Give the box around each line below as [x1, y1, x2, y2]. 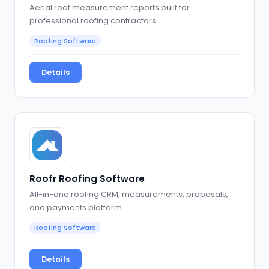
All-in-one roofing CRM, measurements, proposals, [29, 189, 228, 199]
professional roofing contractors [29, 16, 156, 26]
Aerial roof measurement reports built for [29, 2, 190, 13]
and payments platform [29, 202, 122, 213]
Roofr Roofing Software [29, 172, 145, 186]
